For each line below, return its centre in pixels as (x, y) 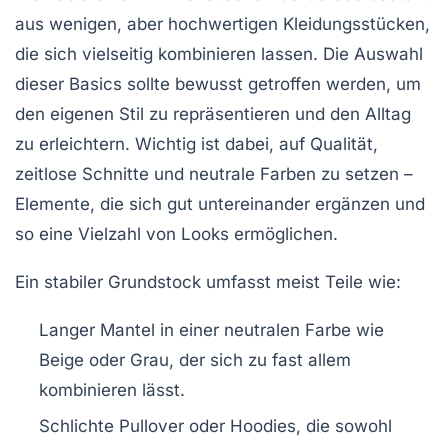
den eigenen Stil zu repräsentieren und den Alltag (213, 114)
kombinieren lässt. (112, 390)
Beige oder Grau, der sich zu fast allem (195, 360)
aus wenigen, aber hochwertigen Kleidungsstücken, (222, 24)
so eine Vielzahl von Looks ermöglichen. (176, 234)
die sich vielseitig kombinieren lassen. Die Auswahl (219, 54)
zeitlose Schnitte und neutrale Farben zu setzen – (214, 174)
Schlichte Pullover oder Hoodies (167, 426)
